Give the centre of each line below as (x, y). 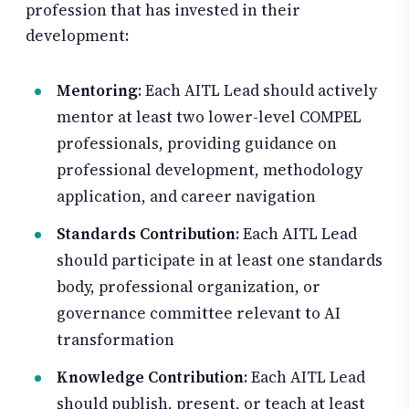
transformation (115, 339)
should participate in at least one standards (220, 260)
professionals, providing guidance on (197, 143)
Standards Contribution (146, 233)
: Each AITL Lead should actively (257, 90)
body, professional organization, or (189, 286)
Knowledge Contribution (150, 377)
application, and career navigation (186, 196)
